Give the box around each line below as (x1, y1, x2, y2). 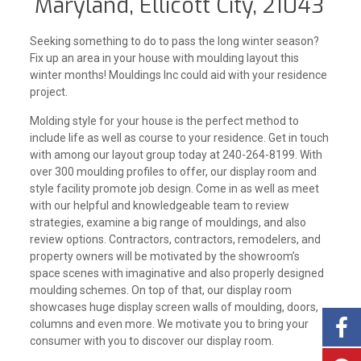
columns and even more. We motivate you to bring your (29, 317, 309, 330)
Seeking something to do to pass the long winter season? (29, 35, 319, 48)
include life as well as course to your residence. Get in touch (29, 131, 329, 144)
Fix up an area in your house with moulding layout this (29, 52, 299, 64)
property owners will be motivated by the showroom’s (29, 250, 300, 263)
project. (29, 85, 68, 98)
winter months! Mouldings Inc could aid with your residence (29, 68, 327, 81)
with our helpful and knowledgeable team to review (29, 199, 289, 212)
